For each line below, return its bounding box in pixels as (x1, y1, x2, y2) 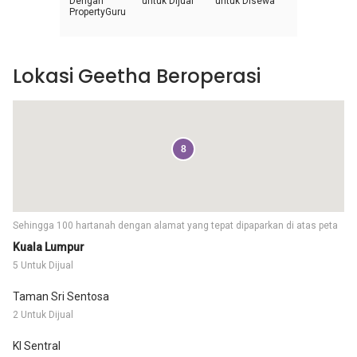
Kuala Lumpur (13, 241, 84, 253)
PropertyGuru (69, 6, 126, 18)
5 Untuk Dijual (13, 260, 73, 271)
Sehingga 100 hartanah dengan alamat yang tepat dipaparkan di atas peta (13, 220, 338, 231)
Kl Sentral (13, 339, 61, 352)
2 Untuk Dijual (13, 309, 73, 320)
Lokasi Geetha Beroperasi (13, 63, 261, 89)
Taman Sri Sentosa (13, 290, 109, 303)
